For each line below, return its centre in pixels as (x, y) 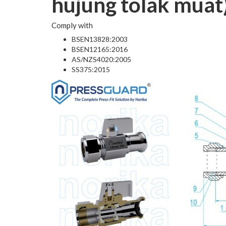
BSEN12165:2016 (100, 49)
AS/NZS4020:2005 (101, 59)
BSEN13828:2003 (100, 39)
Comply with (72, 25)
